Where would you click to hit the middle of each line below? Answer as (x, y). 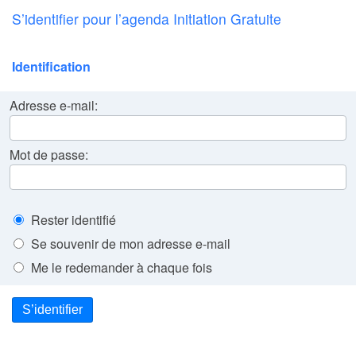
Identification (51, 66)
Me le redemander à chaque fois (122, 267)
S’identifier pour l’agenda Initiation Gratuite (147, 19)
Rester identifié (74, 220)
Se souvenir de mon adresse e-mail (131, 244)
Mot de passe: (49, 155)
